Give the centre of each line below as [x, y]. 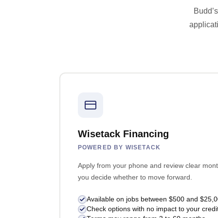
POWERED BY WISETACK [119, 148]
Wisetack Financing [123, 134]
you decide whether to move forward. [135, 177]
